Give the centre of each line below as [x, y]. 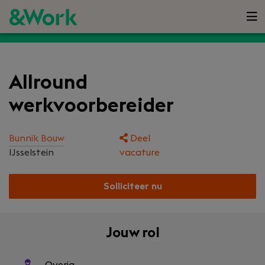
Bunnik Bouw [37, 138]
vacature [139, 153]
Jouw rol [132, 233]
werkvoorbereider [91, 106]
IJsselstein [31, 153]
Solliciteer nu [132, 186]
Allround [48, 83]
